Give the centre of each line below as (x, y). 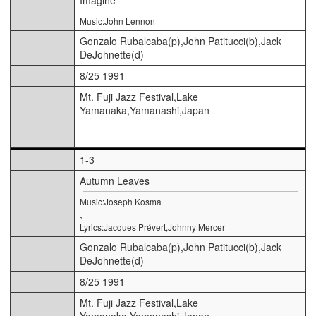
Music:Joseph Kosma (121, 201)
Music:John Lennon (117, 20)
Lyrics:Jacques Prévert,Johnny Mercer (152, 226)
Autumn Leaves (115, 180)
